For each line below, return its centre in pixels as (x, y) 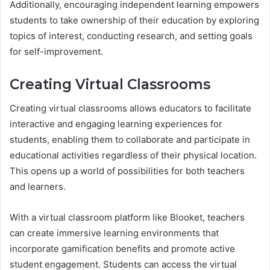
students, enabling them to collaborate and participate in (130, 140)
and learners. (38, 187)
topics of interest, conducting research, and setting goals (131, 36)
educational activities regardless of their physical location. (133, 155)
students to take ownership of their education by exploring (134, 20)
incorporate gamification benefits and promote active (122, 249)
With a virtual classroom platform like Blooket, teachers (127, 218)
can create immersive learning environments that (114, 233)
